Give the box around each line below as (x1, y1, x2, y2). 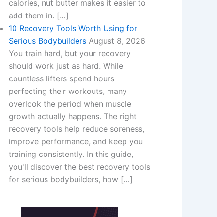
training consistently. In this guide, (8, 149, 133, 159)
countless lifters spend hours (8, 74, 114, 83)
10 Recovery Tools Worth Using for (8, 23, 137, 33)
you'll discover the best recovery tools (8, 162, 150, 171)
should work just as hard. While (8, 61, 123, 71)
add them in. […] (8, 11, 69, 20)
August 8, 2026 (88, 36, 145, 46)
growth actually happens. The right (8, 111, 137, 121)
